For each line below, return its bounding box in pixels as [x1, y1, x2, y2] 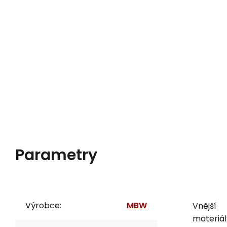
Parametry [15, 144, 97, 166]
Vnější [193, 200, 216, 212]
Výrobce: [25, 199, 61, 211]
